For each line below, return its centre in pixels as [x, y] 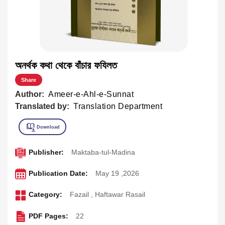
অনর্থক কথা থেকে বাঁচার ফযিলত [66, 65]
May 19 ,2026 [117, 174]
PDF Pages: [48, 216]
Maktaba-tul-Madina [103, 152]
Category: [45, 195]
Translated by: [42, 106]
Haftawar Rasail [120, 195]
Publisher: [46, 152]
